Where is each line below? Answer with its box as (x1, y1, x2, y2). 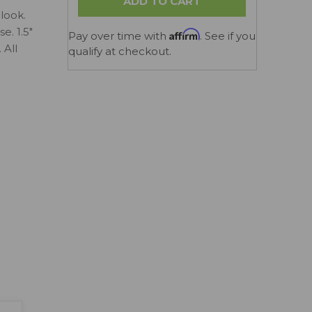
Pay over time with (68, 29, 169, 42)
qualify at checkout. (68, 44, 171, 58)
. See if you (199, 29, 256, 42)
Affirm (169, 27, 200, 40)
